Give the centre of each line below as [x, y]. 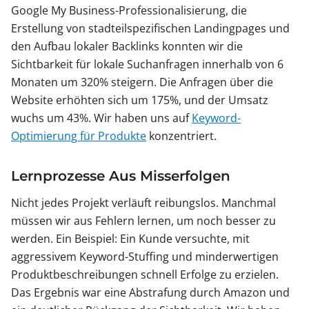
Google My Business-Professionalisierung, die [129, 11]
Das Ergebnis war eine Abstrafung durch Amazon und [150, 293]
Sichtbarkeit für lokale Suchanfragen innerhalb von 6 [147, 64]
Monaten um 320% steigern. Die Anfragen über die [142, 82]
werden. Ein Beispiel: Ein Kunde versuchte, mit [130, 239]
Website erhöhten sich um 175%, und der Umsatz [140, 100]
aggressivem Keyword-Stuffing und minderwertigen [145, 257]
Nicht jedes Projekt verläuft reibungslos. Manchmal [143, 203]
